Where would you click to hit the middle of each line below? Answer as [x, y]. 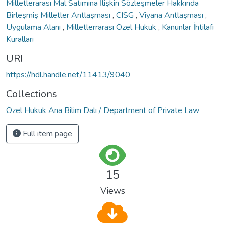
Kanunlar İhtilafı [188, 27]
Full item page [46, 133]
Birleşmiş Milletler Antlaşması [59, 15]
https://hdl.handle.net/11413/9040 [68, 75]
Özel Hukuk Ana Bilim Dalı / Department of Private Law [103, 110]
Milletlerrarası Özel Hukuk [112, 27]
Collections [32, 94]
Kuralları [20, 39]
